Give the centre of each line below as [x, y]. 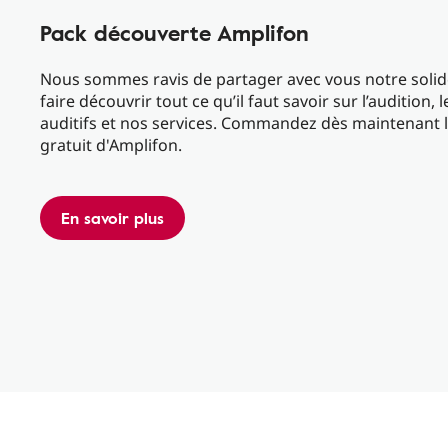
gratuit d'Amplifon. [111, 144]
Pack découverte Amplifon [174, 32]
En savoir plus [112, 217]
